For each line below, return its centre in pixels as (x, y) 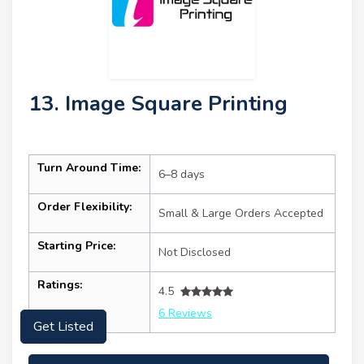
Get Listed (63, 327)
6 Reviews (185, 314)
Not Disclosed (195, 253)
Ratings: (60, 285)
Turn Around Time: (89, 168)
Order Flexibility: (84, 207)
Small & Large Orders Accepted (241, 214)
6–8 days (182, 175)
